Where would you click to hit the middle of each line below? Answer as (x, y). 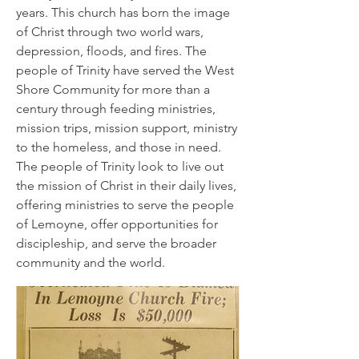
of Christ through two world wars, (110, 32)
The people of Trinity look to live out (120, 166)
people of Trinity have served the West (125, 70)
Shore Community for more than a (113, 89)
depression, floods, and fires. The (111, 51)
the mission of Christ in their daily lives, (126, 186)
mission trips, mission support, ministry (127, 128)
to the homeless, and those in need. (119, 147)
